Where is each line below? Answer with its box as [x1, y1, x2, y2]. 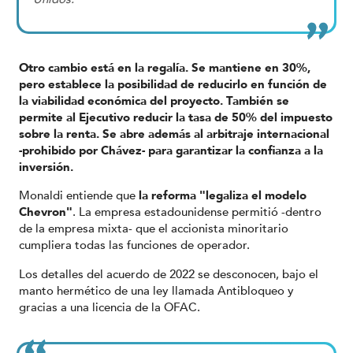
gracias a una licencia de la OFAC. [19, 299, 200, 315]
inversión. [19, 158, 73, 175]
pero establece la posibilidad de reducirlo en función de [19, 76, 327, 92]
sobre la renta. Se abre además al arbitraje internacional [19, 125, 329, 142]
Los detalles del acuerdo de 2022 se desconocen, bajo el [19, 266, 318, 282]
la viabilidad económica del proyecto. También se [19, 92, 289, 109]
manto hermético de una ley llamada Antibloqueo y [19, 282, 294, 299]
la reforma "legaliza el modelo [136, 188, 307, 204]
